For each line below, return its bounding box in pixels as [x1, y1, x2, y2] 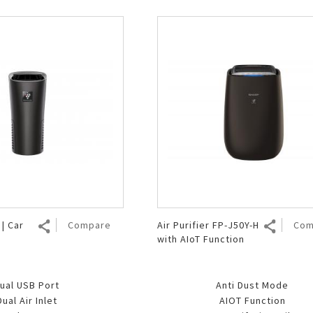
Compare [67, 218, 111, 231]
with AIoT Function [156, 232, 245, 245]
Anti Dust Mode [216, 278, 289, 291]
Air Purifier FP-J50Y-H [156, 218, 259, 231]
